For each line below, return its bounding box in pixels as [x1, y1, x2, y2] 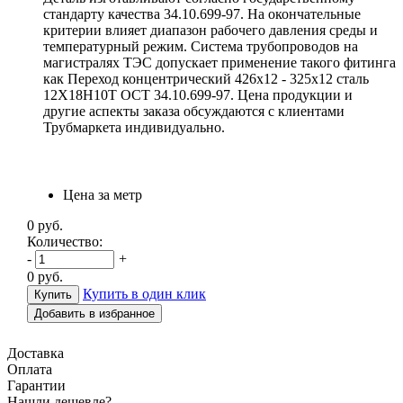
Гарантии [7, 377, 66, 393]
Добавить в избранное [34, 306, 155, 320]
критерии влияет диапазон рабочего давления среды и [43, 22, 378, 38]
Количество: [27, 233, 103, 249]
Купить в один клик [83, 285, 206, 301]
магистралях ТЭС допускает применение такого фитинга [43, 54, 396, 70]
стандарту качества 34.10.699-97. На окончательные [43, 5, 361, 22]
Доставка [7, 345, 64, 361]
